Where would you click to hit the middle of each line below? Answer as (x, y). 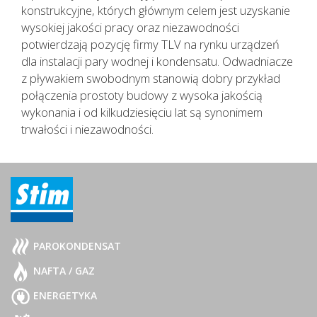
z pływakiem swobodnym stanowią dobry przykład (151, 78)
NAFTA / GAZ (63, 270)
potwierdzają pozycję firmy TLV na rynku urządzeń (150, 44)
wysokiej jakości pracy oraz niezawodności (130, 27)
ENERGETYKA (64, 295)
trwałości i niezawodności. (87, 129)
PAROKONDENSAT (76, 246)
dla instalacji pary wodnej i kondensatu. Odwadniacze (157, 61)
